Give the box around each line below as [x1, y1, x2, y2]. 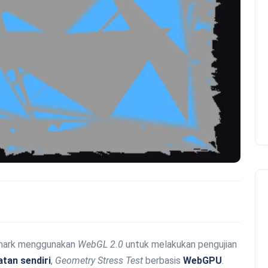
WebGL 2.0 [78, 238, 123, 250]
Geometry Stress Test [55, 254, 143, 266]
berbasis [143, 254, 183, 266]
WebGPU [183, 254, 222, 266]
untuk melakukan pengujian [123, 238, 237, 250]
